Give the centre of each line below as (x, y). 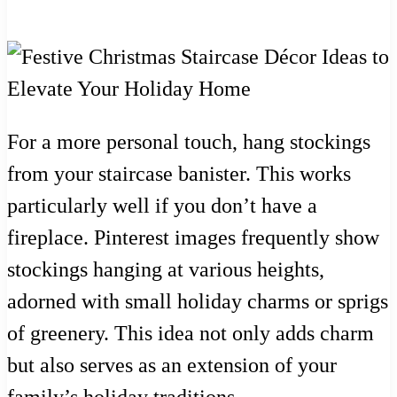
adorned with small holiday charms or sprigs (198, 301)
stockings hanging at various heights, (166, 269)
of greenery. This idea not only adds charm (191, 333)
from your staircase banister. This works (179, 173)
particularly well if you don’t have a (162, 205)
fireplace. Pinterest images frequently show (193, 237)
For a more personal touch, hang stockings (189, 141)
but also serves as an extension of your (172, 365)
